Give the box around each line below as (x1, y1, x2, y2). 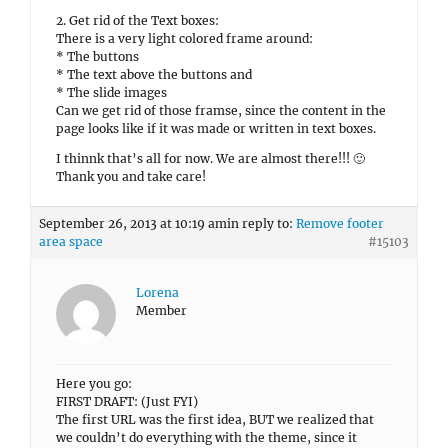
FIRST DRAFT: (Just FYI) (56, 394, 198, 409)
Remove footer (296, 216, 384, 231)
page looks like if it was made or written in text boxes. (56, 121, 376, 136)
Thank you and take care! (56, 169, 206, 184)
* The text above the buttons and (56, 67, 252, 82)
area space (39, 234, 103, 249)
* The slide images (56, 85, 167, 100)
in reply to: (227, 216, 296, 231)
